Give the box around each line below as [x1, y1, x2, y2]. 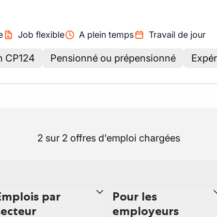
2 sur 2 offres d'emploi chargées [37, 132, 180, 144]
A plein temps [79, 30, 134, 40]
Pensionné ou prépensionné [50, 52, 176, 64]
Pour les [112, 189, 157, 203]
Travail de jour [148, 30, 206, 40]
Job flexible [17, 30, 64, 40]
